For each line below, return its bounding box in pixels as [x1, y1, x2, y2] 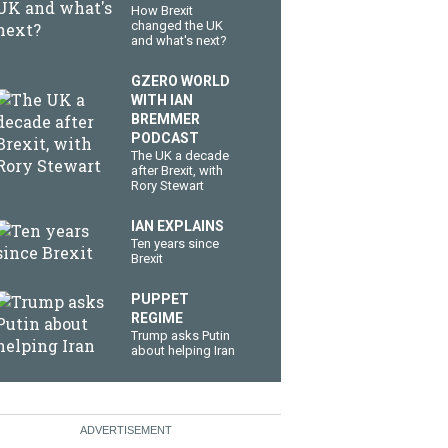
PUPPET [131, 291, 189, 307]
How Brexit [131, 3, 193, 18]
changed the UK [131, 18, 223, 33]
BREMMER [131, 111, 200, 127]
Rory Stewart [131, 178, 204, 193]
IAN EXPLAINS [131, 218, 224, 234]
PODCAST [131, 130, 199, 146]
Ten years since [131, 236, 219, 251]
